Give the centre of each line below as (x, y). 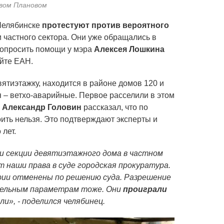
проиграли (145, 189)
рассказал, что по (115, 107)
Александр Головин (42, 107)
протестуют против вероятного (105, 25)
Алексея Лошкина (129, 49)
